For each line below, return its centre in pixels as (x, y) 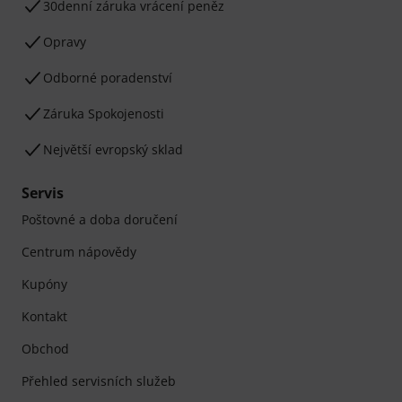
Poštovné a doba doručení (100, 220)
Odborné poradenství (108, 78)
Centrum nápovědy (79, 252)
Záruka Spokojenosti (104, 114)
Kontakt (44, 317)
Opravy (65, 42)
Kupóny (44, 284)
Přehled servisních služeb (99, 381)
